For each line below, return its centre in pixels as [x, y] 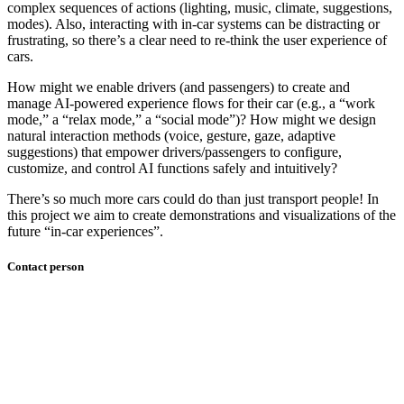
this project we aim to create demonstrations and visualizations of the [202, 215]
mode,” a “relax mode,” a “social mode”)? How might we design [192, 119]
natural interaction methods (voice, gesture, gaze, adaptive [171, 135]
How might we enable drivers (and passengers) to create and [179, 87]
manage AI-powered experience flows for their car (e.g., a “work [191, 103]
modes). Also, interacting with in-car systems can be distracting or [193, 23]
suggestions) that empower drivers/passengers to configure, [174, 151]
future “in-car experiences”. [85, 231]
